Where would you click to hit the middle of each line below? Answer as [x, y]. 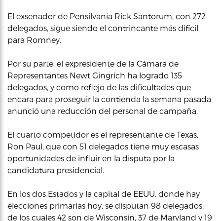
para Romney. [34, 40]
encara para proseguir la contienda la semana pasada [109, 99]
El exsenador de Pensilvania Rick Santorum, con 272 [107, 16]
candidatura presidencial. [56, 170]
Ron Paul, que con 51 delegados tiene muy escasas [103, 146]
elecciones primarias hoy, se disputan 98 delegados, [106, 205]
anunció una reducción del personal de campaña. [103, 111]
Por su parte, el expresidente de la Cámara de [93, 63]
